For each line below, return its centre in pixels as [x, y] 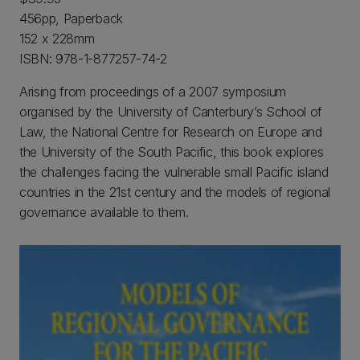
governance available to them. [106, 212]
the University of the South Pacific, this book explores [172, 152]
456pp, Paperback [71, 18]
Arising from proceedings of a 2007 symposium [153, 92]
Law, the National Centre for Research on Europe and [171, 132]
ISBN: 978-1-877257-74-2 [93, 59]
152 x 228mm [57, 39]
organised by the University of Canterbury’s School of [171, 112]
